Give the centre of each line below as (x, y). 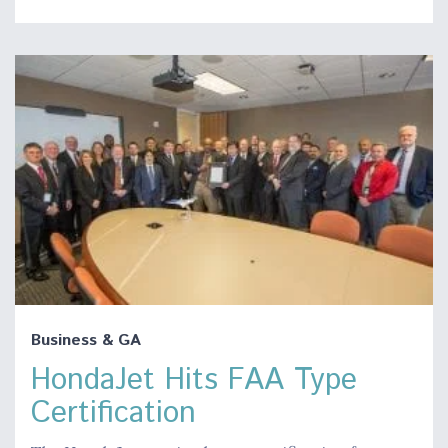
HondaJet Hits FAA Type (194, 381)
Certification (113, 414)
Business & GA (86, 341)
